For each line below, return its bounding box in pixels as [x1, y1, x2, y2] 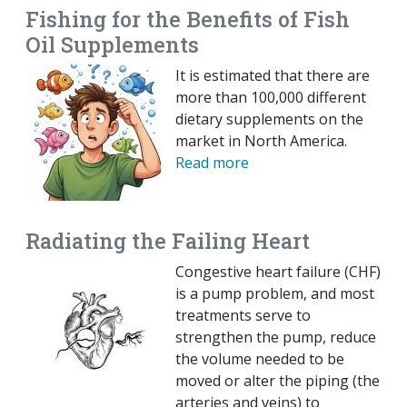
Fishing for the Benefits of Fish [25, 5, 350, 34]
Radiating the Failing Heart [25, 226, 310, 255]
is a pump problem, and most [175, 283, 374, 304]
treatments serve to [175, 305, 311, 326]
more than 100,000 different [175, 87, 366, 108]
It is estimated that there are [175, 65, 370, 86]
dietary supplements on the [175, 109, 363, 130]
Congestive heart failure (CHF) [175, 262, 381, 283]
